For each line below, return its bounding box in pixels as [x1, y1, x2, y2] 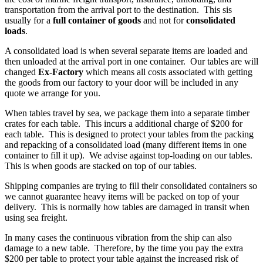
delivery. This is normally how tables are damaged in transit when [5, 201, 249, 212]
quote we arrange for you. [5, 87, 100, 98]
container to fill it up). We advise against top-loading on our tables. [5, 150, 255, 160]
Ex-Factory [38, 66, 83, 77]
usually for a [5, 15, 53, 25]
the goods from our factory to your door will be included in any [5, 77, 238, 87]
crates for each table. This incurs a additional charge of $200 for [5, 118, 242, 129]
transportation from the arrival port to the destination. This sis [5, 4, 232, 15]
